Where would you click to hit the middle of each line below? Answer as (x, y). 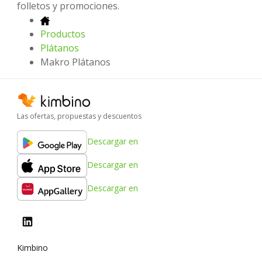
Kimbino (32, 248)
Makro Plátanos (75, 62)
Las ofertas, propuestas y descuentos (79, 116)
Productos (63, 34)
